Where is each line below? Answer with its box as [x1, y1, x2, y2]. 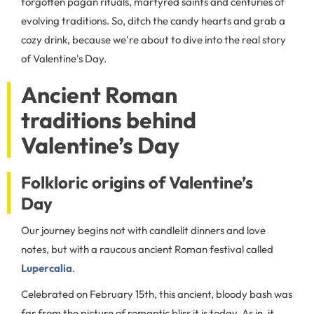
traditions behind [21, 106, 196, 134]
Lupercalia [21, 261, 72, 275]
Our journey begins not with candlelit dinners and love [21, 224, 266, 237]
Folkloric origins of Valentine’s [21, 172, 253, 193]
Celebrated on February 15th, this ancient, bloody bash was [21, 287, 292, 301]
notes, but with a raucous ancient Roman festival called [21, 243, 273, 256]
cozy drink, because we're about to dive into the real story [21, 33, 286, 46]
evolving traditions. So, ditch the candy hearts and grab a [21, 14, 285, 27]
